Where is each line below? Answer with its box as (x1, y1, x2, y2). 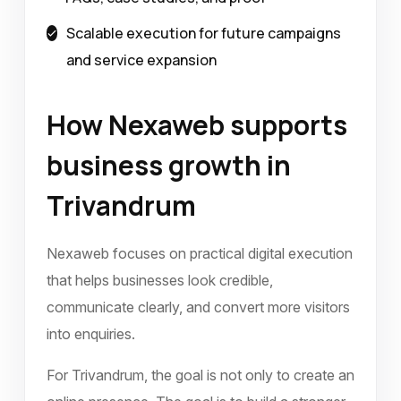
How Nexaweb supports (47, 107, 347, 143)
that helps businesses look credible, (47, 271, 273, 289)
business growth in (47, 147, 291, 183)
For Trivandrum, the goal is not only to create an (47, 366, 354, 384)
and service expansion (66, 50, 218, 70)
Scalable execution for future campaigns (66, 23, 342, 43)
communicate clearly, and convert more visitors (47, 298, 350, 316)
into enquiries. (47, 325, 135, 343)
